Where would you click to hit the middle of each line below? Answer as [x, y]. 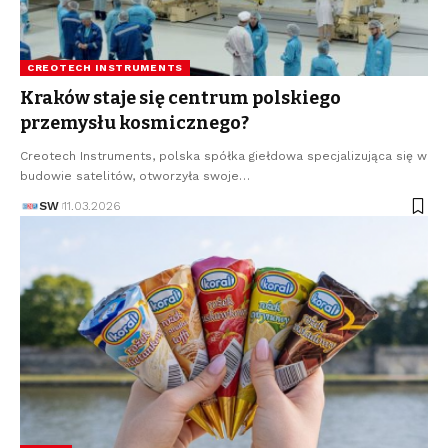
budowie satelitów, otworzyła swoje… [135, 176]
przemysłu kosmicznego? [134, 123]
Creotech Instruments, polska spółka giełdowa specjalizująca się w [223, 156]
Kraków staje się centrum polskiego [180, 98]
